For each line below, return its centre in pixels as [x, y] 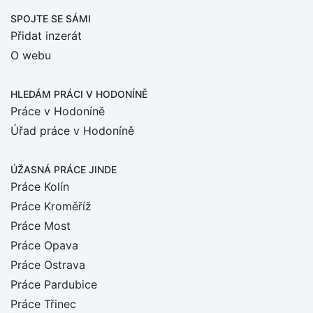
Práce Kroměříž [51, 206]
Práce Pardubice [54, 284]
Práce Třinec [43, 304]
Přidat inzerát [46, 36]
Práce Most [41, 226]
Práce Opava [44, 245]
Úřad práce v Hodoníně [72, 131]
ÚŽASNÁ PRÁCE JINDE [64, 169]
